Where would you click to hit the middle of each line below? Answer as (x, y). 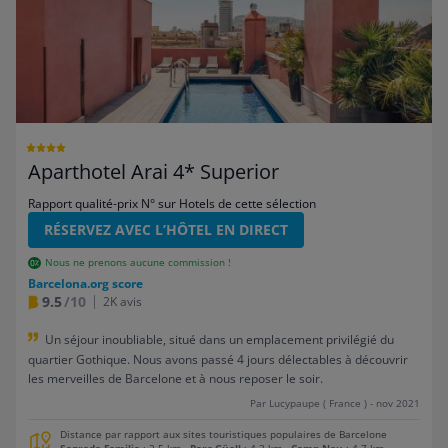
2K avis (122, 301)
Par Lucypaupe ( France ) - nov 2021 (335, 403)
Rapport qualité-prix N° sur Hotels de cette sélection (172, 203)
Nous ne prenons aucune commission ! (137, 262)
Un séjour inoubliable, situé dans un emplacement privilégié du (219, 339)
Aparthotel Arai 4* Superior (153, 171)
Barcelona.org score (85, 283)
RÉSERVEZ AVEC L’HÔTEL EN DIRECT (166, 229)
